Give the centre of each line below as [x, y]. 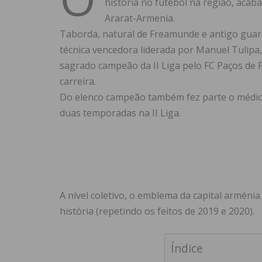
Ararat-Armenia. [140, 18]
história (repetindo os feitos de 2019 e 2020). [157, 211]
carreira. [78, 82]
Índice [187, 249]
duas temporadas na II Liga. [120, 113]
